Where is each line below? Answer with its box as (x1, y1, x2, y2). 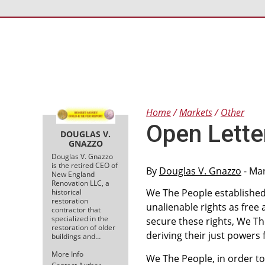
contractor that (51, 204, 101, 215)
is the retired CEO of (51, 160, 118, 170)
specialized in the (51, 213, 108, 224)
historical (51, 186, 82, 197)
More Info (51, 248, 83, 259)
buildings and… (51, 231, 101, 241)
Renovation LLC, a (51, 177, 109, 188)
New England (51, 169, 95, 179)
